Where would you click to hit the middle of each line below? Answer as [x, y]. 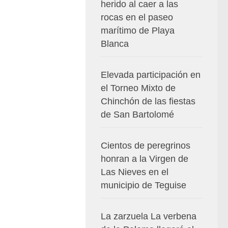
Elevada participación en [151, 75]
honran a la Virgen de [145, 159]
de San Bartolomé [137, 115]
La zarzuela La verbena [149, 216]
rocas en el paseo [137, 17]
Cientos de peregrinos [146, 146]
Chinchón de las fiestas [148, 101]
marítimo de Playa [138, 31]
